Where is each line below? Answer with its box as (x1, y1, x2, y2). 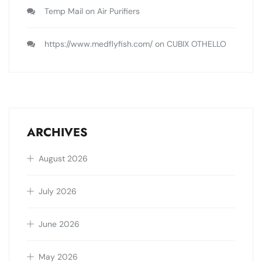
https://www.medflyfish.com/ (44, 39, 153, 50)
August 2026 (39, 153, 88, 164)
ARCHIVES (27, 124, 88, 142)
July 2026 (39, 186, 77, 197)
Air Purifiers (97, 6, 140, 17)
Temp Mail (44, 6, 83, 17)
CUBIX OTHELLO (167, 39, 226, 50)
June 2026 (39, 219, 80, 230)
